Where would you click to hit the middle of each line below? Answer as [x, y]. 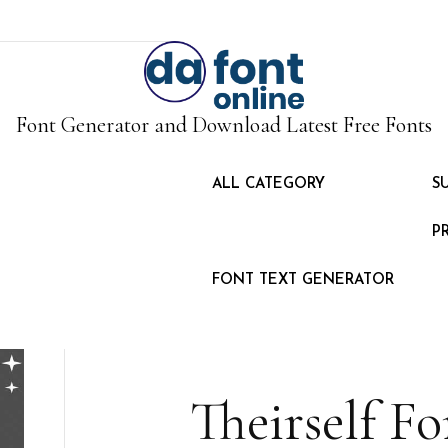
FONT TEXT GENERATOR [302, 281]
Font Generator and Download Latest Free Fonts [224, 125]
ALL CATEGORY [268, 185]
